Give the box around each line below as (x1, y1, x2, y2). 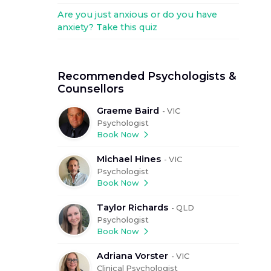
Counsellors (57, 82, 124, 95)
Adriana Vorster (97, 250, 168, 261)
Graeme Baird (97, 105, 159, 116)
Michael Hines (97, 154, 161, 165)
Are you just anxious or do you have (57, 9, 217, 20)
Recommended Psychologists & (57, 70, 237, 82)
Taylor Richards (97, 202, 168, 213)
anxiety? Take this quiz (57, 22, 157, 33)
